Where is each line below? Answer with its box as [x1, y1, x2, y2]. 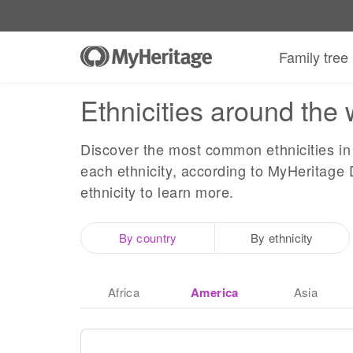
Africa [107, 284, 140, 300]
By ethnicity [251, 229, 314, 246]
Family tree [279, 46, 349, 67]
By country [118, 229, 177, 246]
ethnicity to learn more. [80, 181, 234, 202]
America [191, 284, 239, 301]
